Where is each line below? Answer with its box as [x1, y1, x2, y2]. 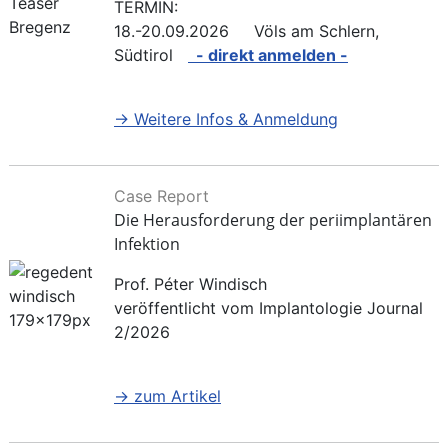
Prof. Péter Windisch [114, 274, 267, 295]
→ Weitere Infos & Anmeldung [114, 109, 338, 130]
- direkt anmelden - [188, 45, 348, 66]
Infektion [114, 233, 180, 256]
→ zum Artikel [114, 386, 221, 407]
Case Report [114, 186, 209, 207]
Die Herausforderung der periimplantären [114, 209, 432, 232]
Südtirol [114, 45, 173, 66]
